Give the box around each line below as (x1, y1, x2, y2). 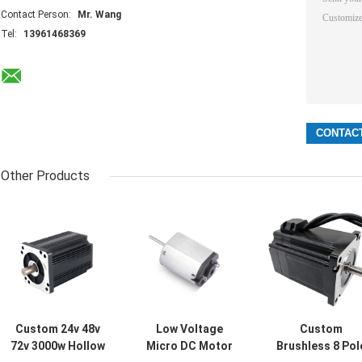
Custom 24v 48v (15, 322, 100, 336)
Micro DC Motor (146, 339, 233, 353)
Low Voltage (156, 322, 223, 336)
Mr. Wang (78, 9, 121, 21)
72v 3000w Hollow (11, 339, 105, 353)
